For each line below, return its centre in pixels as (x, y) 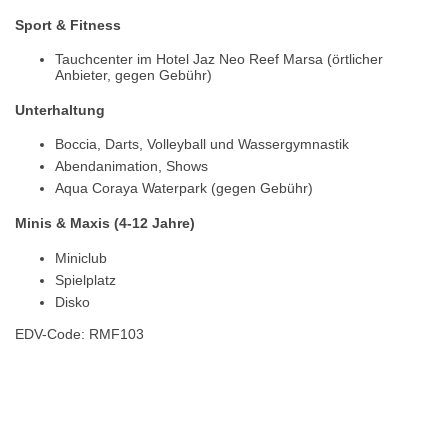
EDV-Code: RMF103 (79, 333)
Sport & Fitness (68, 24)
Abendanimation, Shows (131, 166)
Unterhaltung (60, 109)
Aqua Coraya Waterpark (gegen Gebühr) (184, 188)
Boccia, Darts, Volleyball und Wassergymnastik (202, 144)
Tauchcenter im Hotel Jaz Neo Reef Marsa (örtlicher (219, 59)
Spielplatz (85, 279)
